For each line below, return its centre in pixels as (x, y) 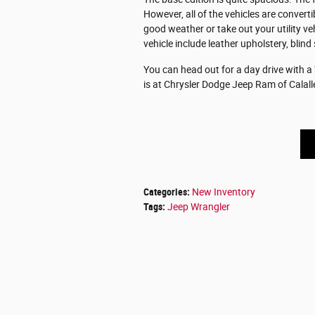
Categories (165, 192)
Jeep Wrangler (199, 206)
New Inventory (224, 192)
